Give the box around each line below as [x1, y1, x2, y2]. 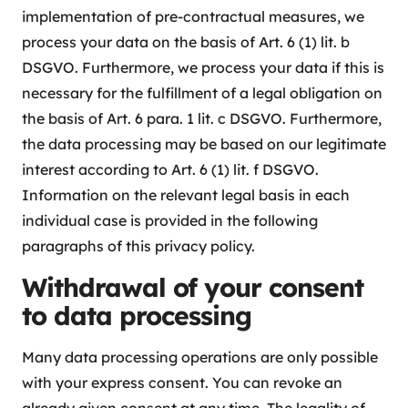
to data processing [22, 300, 251, 332]
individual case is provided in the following [22, 211, 318, 230]
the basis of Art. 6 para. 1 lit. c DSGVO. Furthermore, [22, 109, 382, 128]
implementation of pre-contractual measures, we [22, 7, 364, 26]
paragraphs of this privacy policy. [22, 237, 255, 256]
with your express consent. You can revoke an [22, 373, 342, 393]
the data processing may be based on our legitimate [22, 135, 386, 154]
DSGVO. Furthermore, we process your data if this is [22, 58, 384, 77]
